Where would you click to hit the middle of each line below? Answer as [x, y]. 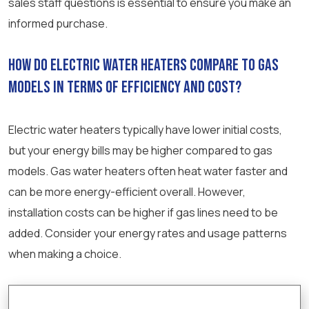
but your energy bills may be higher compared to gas [140, 151]
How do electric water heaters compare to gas [143, 66]
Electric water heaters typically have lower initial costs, [145, 130]
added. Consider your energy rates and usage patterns [148, 233]
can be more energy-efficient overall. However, [127, 192]
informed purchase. [58, 24]
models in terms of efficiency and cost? [125, 88]
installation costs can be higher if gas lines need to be [143, 213]
